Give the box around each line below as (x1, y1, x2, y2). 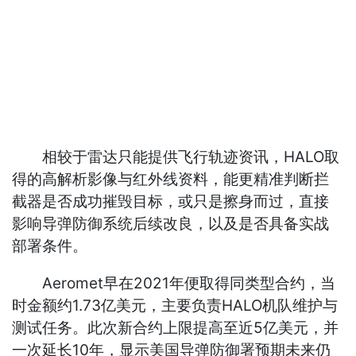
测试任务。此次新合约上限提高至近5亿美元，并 (12, 319, 339, 338)
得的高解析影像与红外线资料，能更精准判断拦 (12, 170, 330, 189)
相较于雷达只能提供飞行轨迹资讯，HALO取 (12, 148, 340, 167)
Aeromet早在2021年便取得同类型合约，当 (12, 274, 336, 293)
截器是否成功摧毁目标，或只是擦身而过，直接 (12, 192, 330, 211)
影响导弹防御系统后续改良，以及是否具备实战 (12, 215, 330, 234)
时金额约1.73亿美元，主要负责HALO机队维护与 (12, 296, 339, 315)
